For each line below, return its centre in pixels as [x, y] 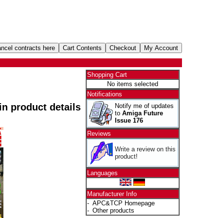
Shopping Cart [107, 75]
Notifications [104, 94]
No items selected [132, 84]
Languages [102, 173]
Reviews [99, 134]
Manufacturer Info [112, 194]
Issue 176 [129, 120]
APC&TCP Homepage [123, 203]
